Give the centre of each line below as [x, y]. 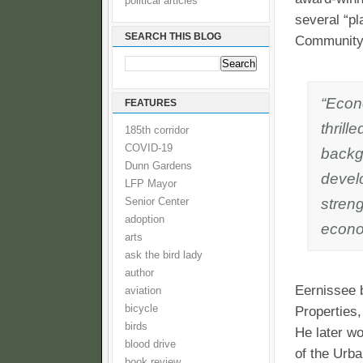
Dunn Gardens [158, 166]
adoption [145, 220]
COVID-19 [149, 148]
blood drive [150, 344]
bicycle [141, 309]
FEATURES [151, 103]
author [139, 273]
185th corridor [157, 130]
